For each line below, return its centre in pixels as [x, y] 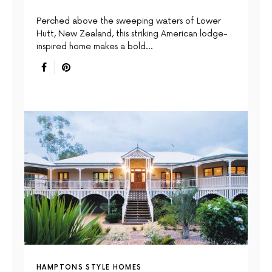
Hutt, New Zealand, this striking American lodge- [132, 33]
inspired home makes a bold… [94, 46]
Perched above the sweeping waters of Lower [129, 21]
